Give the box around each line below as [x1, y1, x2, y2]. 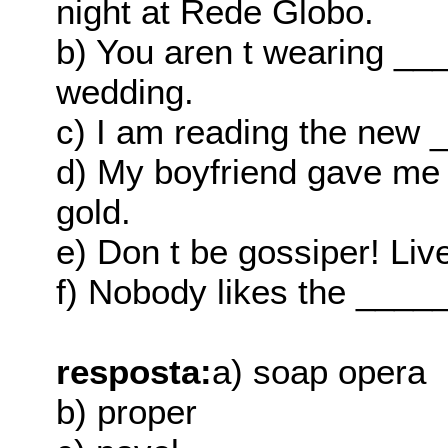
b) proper [56, 392, 198, 432]
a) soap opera [212, 352, 427, 392]
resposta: [56, 352, 213, 392]
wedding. [56, 72, 195, 112]
